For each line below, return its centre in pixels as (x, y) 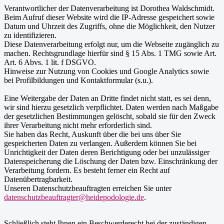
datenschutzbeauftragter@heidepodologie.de (74, 197)
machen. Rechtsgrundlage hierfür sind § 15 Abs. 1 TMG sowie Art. (110, 53)
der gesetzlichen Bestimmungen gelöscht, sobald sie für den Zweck (110, 116)
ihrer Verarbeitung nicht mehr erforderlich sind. (78, 125)
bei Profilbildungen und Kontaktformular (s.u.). (78, 80)
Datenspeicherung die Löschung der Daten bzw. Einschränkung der (111, 161)
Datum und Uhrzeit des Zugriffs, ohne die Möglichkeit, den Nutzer (109, 26)
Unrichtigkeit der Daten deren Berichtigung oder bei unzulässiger (107, 152)
